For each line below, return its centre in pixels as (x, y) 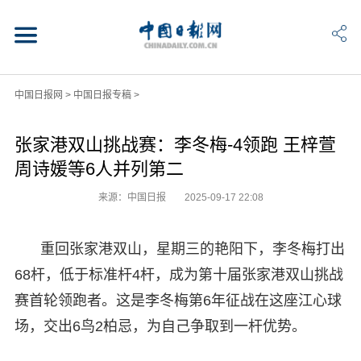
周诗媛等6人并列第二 (99, 168)
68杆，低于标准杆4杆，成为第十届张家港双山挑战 (178, 274)
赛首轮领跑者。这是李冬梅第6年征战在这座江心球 (178, 300)
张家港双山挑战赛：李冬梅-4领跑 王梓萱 (175, 144)
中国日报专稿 (102, 95)
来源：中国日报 (133, 197)
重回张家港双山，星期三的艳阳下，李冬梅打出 (192, 249)
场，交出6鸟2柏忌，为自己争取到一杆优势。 (160, 326)
